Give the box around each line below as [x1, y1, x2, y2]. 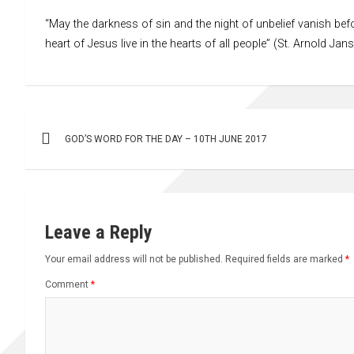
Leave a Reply [45, 220, 153, 243]
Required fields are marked [225, 253, 345, 265]
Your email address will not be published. [45, 253, 223, 265]
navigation [24, 141, 131, 171]
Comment [45, 278, 91, 290]
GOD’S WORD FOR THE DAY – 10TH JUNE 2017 [65, 133, 267, 145]
